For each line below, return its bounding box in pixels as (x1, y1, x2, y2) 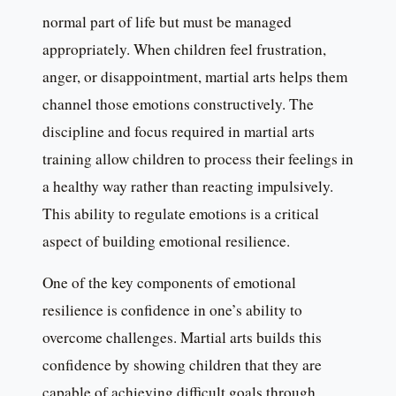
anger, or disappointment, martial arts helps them (42, 66, 347, 88)
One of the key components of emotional (42, 272, 296, 293)
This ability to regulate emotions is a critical (42, 203, 319, 225)
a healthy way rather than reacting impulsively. (42, 176, 333, 197)
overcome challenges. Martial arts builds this (42, 327, 322, 348)
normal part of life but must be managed (42, 11, 292, 33)
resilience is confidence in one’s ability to (42, 300, 302, 321)
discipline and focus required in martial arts (42, 121, 315, 142)
